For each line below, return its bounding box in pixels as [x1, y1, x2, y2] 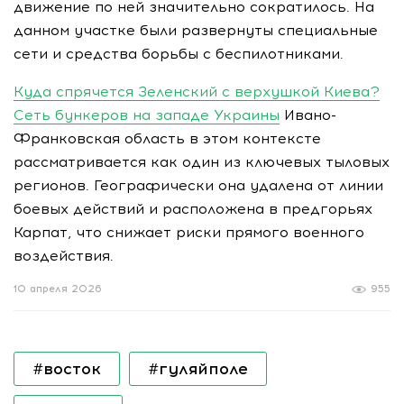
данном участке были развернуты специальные [14, 22, 378, 39]
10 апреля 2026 [14, 283, 102, 295]
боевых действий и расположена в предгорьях [14, 200, 372, 217]
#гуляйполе [148, 359, 248, 379]
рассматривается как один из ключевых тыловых [14, 153, 390, 170]
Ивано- [280, 106, 336, 124]
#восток [32, 359, 101, 379]
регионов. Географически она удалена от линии [14, 177, 383, 194]
